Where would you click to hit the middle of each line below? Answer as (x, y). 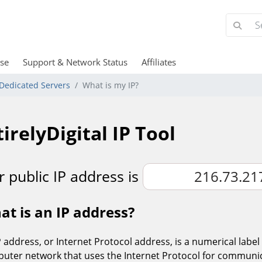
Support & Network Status (75, 62)
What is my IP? (111, 85)
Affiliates (158, 62)
